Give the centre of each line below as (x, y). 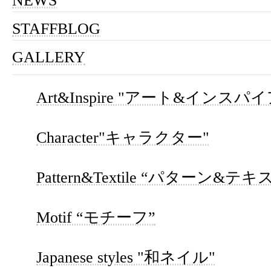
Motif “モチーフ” (96, 217)
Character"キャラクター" (123, 138)
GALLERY (49, 57)
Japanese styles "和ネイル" (126, 257)
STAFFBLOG (56, 29)
